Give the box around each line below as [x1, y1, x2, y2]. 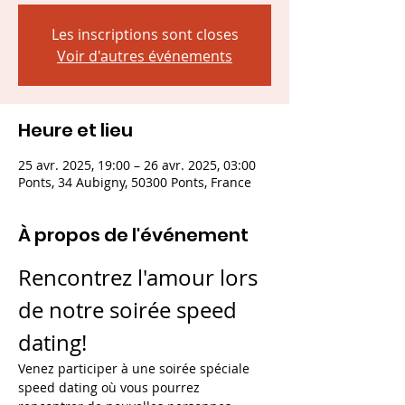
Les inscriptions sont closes [51, 24, 239, 44]
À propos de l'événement [18, 222, 249, 248]
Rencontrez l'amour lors [18, 263, 263, 292]
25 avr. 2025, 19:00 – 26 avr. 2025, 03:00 [18, 156, 256, 174]
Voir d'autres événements [57, 46, 232, 66]
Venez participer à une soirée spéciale [18, 360, 253, 377]
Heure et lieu [18, 118, 133, 143]
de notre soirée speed [18, 296, 242, 325]
